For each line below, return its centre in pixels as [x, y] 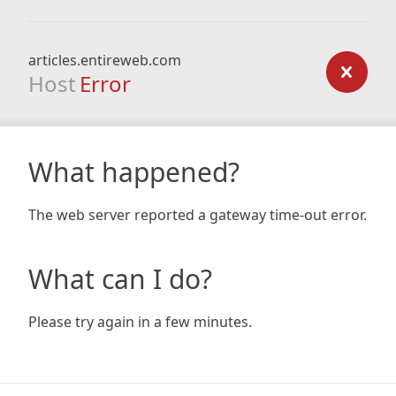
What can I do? [120, 279]
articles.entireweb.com [105, 60]
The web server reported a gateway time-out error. [198, 215]
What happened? [134, 172]
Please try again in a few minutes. [140, 322]
